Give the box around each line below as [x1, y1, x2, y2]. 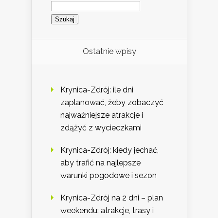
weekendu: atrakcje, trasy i [60, 206, 154, 216]
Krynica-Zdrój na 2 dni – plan [60, 193, 163, 203]
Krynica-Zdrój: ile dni [60, 85, 133, 95]
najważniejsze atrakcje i [60, 110, 143, 120]
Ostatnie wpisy [82, 47, 136, 56]
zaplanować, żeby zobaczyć [60, 98, 163, 108]
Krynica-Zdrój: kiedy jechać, [60, 145, 159, 155]
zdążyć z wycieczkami [60, 123, 142, 133]
